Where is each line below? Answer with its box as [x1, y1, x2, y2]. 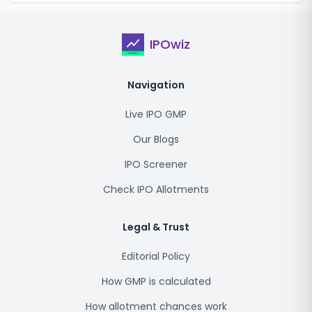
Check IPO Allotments [103, 182, 209, 196]
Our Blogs [133, 132, 179, 146]
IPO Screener [125, 157, 187, 171]
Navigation [127, 78, 185, 92]
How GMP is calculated [101, 274, 211, 288]
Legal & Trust [123, 220, 189, 234]
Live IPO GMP [125, 107, 187, 121]
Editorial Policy [122, 249, 190, 263]
